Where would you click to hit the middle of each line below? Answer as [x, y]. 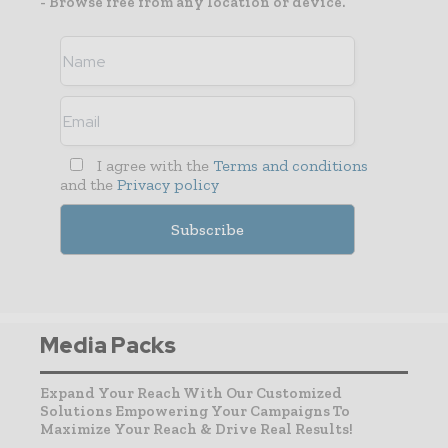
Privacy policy [168, 185]
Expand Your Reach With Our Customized [191, 393]
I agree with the [152, 166]
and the [88, 185]
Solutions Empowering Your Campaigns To [195, 411]
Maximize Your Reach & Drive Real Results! [196, 429]
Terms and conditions [290, 166]
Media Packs [108, 346]
